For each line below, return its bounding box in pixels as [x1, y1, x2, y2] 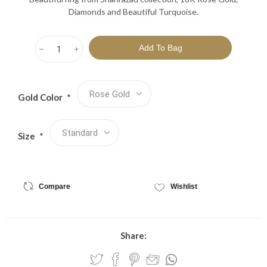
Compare [38, 182, 70, 191]
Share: [120, 230, 147, 241]
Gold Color [18, 92, 64, 103]
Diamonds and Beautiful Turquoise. [69, 7, 198, 17]
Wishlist [170, 182, 197, 191]
